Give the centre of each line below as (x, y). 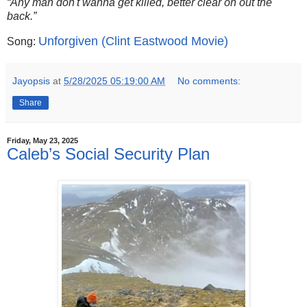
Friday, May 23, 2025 (42, 141)
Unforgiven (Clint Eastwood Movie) (133, 41)
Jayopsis (31, 81)
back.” (22, 16)
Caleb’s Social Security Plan (108, 154)
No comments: (209, 81)
